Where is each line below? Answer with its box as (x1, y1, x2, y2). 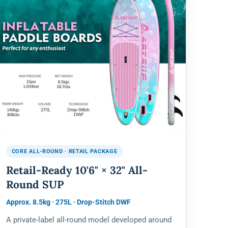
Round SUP (6, 178, 64, 192)
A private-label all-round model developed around (6, 216, 172, 225)
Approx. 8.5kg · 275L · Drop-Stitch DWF (6, 198, 131, 207)
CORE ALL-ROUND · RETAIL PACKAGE (11, 148, 118, 155)
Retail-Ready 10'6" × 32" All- (6, 163, 148, 178)
